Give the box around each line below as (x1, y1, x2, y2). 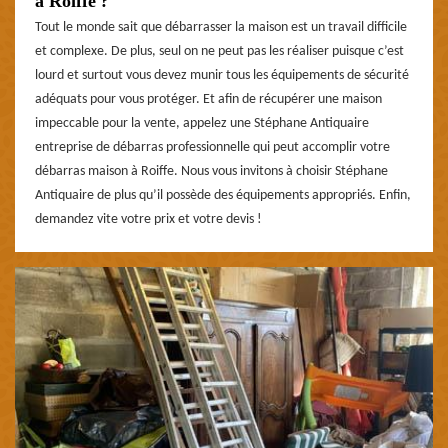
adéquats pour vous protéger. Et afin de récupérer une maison (35, 91, 382, 107)
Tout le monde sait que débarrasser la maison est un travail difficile (35, 19, 407, 35)
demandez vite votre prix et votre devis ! (35, 211, 262, 227)
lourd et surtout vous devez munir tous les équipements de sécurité (35, 67, 409, 83)
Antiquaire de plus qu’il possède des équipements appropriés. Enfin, (35, 187, 411, 203)
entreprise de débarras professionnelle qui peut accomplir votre (35, 139, 390, 155)
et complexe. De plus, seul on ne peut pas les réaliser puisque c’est (35, 43, 404, 59)
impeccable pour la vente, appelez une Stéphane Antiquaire (35, 115, 369, 131)
